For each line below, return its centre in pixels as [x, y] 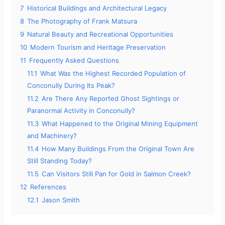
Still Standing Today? [60, 161]
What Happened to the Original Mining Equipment [120, 124]
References [48, 187]
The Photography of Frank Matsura [82, 21]
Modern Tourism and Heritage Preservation [98, 47]
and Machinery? [52, 136]
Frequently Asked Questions [74, 61]
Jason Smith [61, 200]
